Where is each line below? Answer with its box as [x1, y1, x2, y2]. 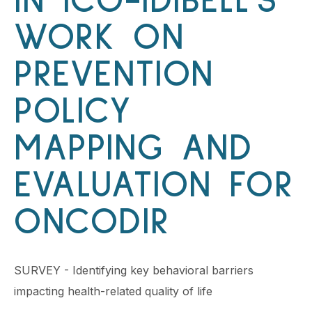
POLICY [14, 93, 132, 131]
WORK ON [14, 19, 185, 57]
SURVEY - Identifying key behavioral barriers [14, 263, 253, 277]
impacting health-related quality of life [14, 283, 212, 298]
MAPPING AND [14, 130, 253, 168]
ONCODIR [14, 204, 170, 242]
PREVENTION [14, 56, 214, 94]
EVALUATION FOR [14, 167, 294, 205]
